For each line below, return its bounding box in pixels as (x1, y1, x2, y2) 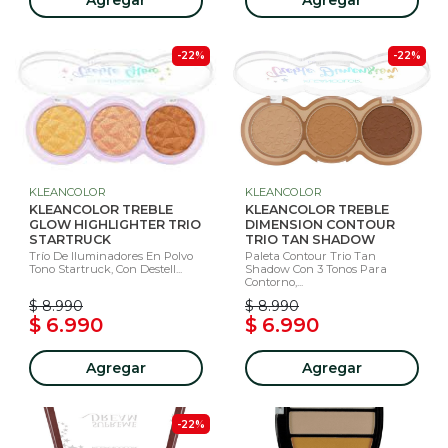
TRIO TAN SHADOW (245, 231, 375, 247)
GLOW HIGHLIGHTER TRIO (29, 216, 201, 232)
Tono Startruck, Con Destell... (29, 261, 182, 276)
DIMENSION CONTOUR (245, 216, 395, 232)
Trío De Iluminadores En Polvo (29, 248, 193, 263)
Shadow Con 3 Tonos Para (245, 261, 387, 276)
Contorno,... (245, 274, 303, 289)
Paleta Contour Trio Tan (245, 248, 376, 263)
